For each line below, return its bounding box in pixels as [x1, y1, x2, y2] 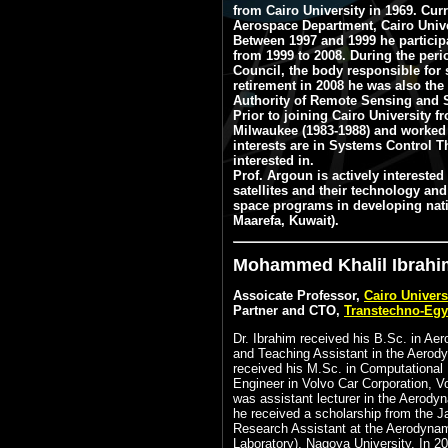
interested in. [233, 153, 314, 169]
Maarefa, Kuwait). [233, 213, 339, 229]
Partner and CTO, [233, 303, 344, 319]
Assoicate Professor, [233, 288, 364, 304]
